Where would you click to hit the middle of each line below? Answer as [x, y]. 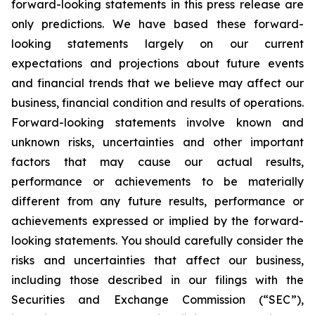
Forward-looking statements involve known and [157, 123]
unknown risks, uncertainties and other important [157, 142]
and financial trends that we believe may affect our [157, 83]
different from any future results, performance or [157, 201]
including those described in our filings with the [157, 280]
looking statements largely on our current [157, 44]
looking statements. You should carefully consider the [157, 241]
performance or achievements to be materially [157, 182]
